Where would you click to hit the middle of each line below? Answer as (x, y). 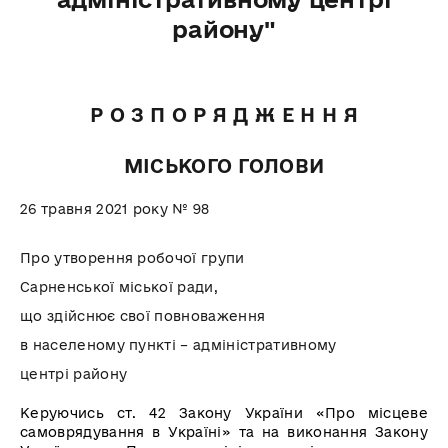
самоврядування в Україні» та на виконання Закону (224, 431)
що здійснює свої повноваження (143, 315)
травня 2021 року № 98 (125, 208)
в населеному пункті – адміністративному (178, 344)
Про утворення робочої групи (132, 257)
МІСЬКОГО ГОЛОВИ (224, 165)
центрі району (74, 373)
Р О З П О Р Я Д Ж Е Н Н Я (224, 115)
